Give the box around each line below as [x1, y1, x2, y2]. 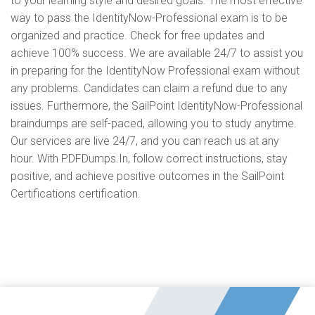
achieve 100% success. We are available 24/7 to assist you [11, 46, 303, 60]
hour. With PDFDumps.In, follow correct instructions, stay [11, 152, 288, 165]
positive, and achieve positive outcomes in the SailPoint [11, 169, 284, 183]
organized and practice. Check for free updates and [11, 29, 264, 42]
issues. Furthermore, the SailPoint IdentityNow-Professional [11, 99, 302, 112]
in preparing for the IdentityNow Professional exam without [11, 64, 300, 77]
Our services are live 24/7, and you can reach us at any [11, 134, 279, 148]
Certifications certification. [11, 187, 141, 200]
